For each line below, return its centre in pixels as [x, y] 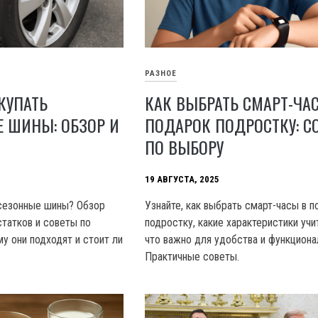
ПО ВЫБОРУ [185, 147]
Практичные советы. [192, 257]
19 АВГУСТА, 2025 [182, 179]
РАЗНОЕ [161, 73]
